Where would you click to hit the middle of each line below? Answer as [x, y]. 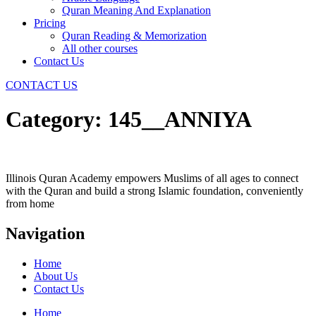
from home [30, 203]
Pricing [50, 23]
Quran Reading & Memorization [134, 36]
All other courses [100, 48]
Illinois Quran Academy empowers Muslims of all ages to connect [152, 178]
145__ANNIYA [180, 120]
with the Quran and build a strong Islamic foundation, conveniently [154, 190]
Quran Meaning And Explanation [136, 10]
